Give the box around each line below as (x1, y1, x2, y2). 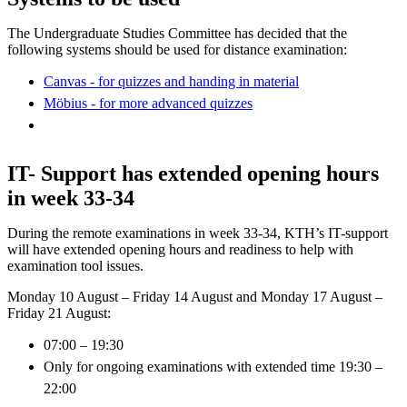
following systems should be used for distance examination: (7, 41, 351, 57)
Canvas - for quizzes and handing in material (44, 73, 299, 89)
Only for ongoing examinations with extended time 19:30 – (44, 358, 382, 374)
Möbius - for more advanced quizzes (44, 94, 253, 111)
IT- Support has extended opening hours (7, 161, 379, 185)
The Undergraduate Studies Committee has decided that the (7, 25, 347, 41)
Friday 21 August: (7, 304, 111, 321)
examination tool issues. (7, 257, 144, 273)
